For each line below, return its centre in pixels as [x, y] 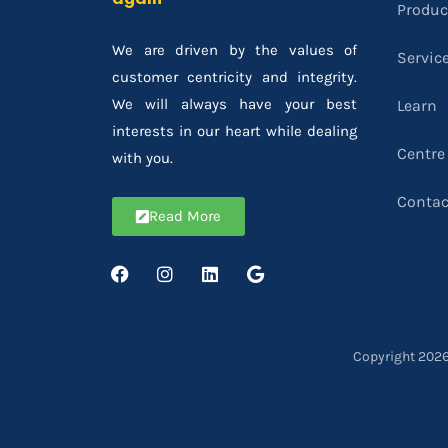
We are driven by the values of [234, 49]
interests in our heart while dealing [234, 130]
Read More [185, 215]
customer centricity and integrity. [234, 76]
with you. [142, 157]
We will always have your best [234, 103]
